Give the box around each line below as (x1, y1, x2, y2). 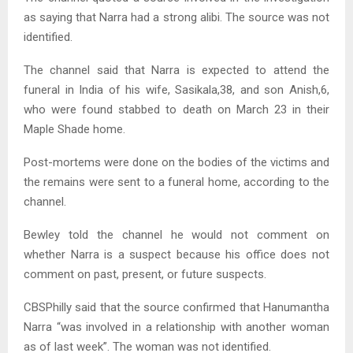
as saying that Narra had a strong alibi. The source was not (24, 10, 329, 25)
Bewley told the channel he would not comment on (24, 228, 329, 243)
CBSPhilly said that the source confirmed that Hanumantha (24, 300, 329, 315)
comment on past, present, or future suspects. (24, 267, 266, 282)
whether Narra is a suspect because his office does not (24, 247, 329, 262)
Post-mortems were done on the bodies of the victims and (24, 155, 329, 170)
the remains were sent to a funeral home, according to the (24, 175, 329, 190)
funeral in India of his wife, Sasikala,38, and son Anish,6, (24, 83, 329, 98)
